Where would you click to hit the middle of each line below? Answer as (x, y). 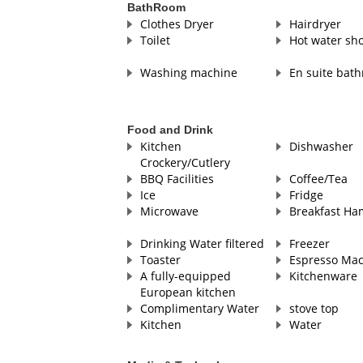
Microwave (169, 211)
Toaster (160, 260)
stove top (314, 309)
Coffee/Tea (318, 179)
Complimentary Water (199, 309)
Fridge (306, 195)
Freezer (309, 244)
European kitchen (188, 293)
